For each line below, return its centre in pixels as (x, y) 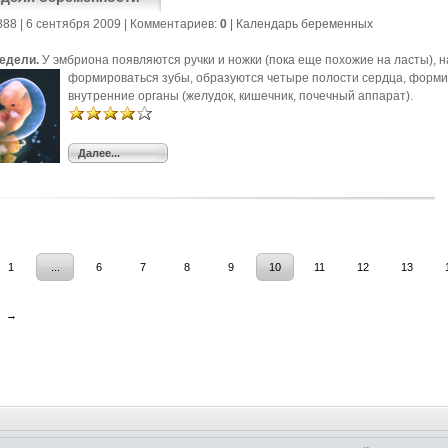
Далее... (99, 153)
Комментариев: (175, 24)
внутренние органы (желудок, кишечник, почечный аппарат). (240, 96)
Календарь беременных (304, 24)
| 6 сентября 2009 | (73, 24)
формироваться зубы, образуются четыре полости (215, 78)
